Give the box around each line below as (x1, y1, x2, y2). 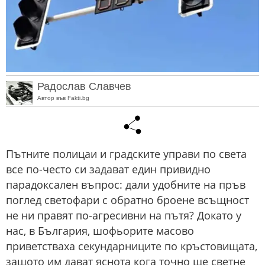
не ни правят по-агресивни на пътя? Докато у (6, 208, 241, 223)
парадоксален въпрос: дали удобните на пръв (6, 177, 245, 192)
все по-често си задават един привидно (6, 162, 211, 177)
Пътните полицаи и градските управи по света (6, 147, 247, 161)
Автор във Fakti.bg (37, 94, 89, 101)
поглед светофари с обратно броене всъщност (6, 193, 249, 208)
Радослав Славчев (37, 80, 131, 92)
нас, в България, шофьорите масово (6, 224, 194, 238)
